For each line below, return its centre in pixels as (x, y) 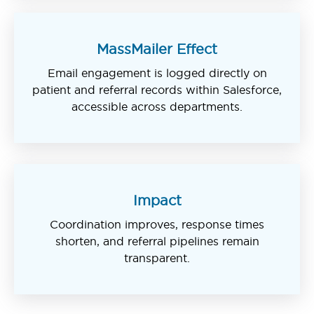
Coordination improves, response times (157, 224)
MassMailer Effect (157, 49)
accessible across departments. (157, 106)
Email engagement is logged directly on (157, 73)
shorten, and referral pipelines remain (157, 241)
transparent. (157, 258)
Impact (157, 200)
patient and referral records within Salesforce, (157, 89)
